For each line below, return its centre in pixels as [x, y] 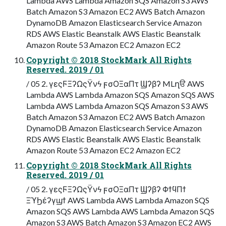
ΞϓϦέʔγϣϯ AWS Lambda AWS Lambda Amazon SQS [118, 200]
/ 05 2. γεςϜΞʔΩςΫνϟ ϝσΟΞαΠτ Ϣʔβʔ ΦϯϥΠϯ [106, 189]
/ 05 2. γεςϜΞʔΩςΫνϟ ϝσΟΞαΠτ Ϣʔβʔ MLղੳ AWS [115, 83]
